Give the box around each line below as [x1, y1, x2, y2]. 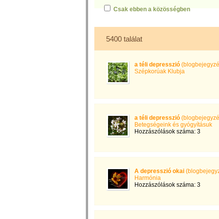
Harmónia [134, 175, 161, 181]
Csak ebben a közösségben [113, 6, 190, 13]
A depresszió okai [134, 168, 186, 175]
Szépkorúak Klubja [134, 68, 185, 75]
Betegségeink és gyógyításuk [134, 121, 212, 128]
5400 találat [106, 35, 142, 43]
